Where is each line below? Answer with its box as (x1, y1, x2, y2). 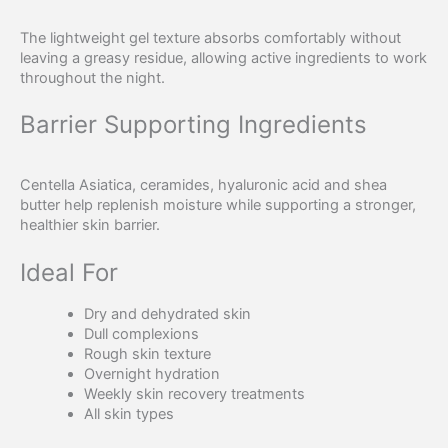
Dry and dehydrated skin (83, 304, 251, 323)
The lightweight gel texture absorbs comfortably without (20, 29, 401, 48)
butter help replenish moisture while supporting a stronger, (20, 196, 416, 215)
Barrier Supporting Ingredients (20, 110, 367, 140)
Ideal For (20, 257, 118, 287)
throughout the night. (20, 69, 165, 88)
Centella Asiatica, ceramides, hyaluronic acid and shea (20, 176, 387, 195)
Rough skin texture (83, 344, 211, 363)
